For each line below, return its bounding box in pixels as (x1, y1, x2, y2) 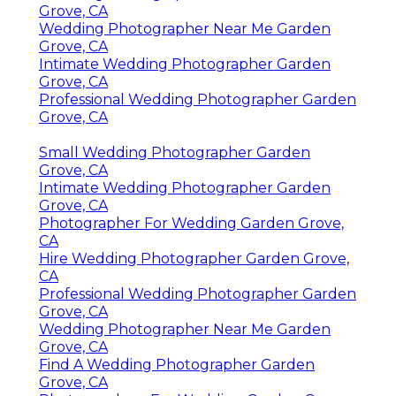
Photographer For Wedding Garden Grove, (39, 215, 344, 232)
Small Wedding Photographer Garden (39, 144, 310, 162)
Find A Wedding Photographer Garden (39, 356, 315, 374)
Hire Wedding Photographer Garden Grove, (39, 250, 349, 268)
